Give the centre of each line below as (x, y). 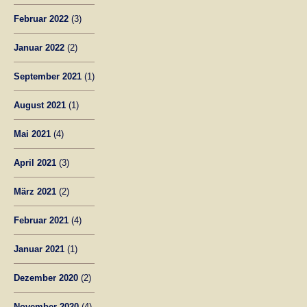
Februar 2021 (41, 220)
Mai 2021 (32, 134)
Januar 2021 (39, 249)
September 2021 (48, 76)
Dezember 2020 (46, 278)
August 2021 (40, 105)
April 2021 (35, 162)
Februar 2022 (41, 19)
